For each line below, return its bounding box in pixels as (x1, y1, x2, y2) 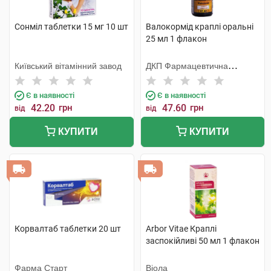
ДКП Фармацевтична (145, 61, 228, 71)
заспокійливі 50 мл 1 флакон (145, 236, 260, 246)
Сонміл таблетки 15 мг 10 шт (15, 22, 128, 31)
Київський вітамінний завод (15, 61, 122, 71)
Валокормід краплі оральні (145, 22, 253, 31)
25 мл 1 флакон (145, 34, 207, 44)
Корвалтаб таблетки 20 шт (15, 224, 121, 233)
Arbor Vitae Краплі (145, 224, 217, 233)
